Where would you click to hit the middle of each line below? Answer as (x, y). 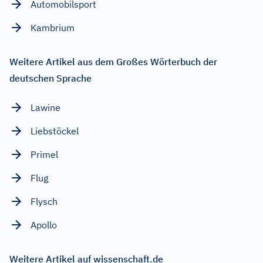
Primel (44, 154)
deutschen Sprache (50, 78)
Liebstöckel (55, 131)
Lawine (45, 107)
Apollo (44, 225)
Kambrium (53, 27)
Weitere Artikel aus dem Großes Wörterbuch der (113, 61)
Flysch (44, 201)
